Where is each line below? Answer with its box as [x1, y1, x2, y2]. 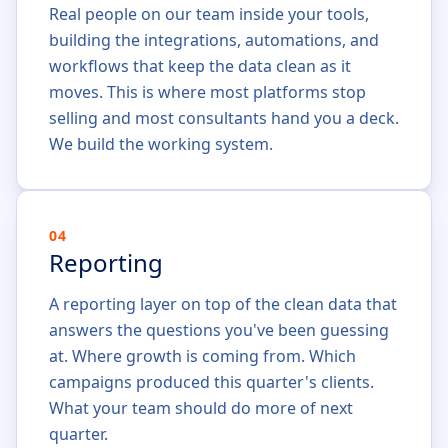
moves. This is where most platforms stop [49, 81, 366, 103]
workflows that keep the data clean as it [49, 55, 351, 77]
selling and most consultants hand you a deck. [49, 107, 399, 129]
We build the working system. [49, 133, 273, 155]
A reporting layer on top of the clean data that [49, 293, 397, 315]
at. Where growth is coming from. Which [49, 345, 356, 367]
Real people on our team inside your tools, [49, 3, 369, 25]
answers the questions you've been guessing [49, 319, 389, 341]
